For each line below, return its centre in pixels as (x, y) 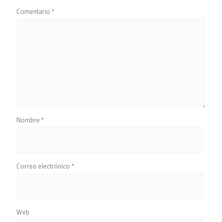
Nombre (29, 120)
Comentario (34, 11)
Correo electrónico (44, 166)
